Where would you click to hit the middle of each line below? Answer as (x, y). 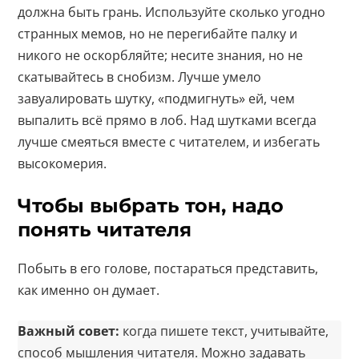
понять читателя (105, 230)
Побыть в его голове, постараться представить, (168, 269)
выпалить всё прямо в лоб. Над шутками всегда (167, 121)
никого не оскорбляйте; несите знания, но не (161, 56)
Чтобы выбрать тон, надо (151, 206)
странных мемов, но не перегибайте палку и (158, 34)
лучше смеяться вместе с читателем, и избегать (169, 142)
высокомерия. (63, 164)
